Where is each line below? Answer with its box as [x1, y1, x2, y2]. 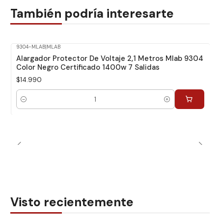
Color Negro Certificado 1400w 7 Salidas [16, 62, 160, 73]
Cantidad [16, 100, 43, 108]
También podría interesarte [10, 5, 174, 22]
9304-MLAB [16, 43, 45, 50]
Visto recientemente [10, 194, 134, 210]
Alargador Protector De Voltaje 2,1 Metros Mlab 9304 [16, 54, 203, 64]
